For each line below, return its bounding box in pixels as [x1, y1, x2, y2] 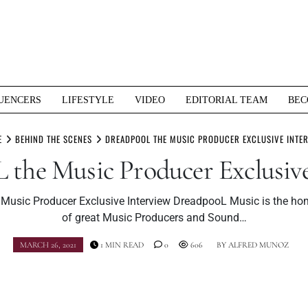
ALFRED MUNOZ [228, 240, 289, 250]
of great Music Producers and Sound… [61, 211, 247, 224]
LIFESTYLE [62, 93, 114, 105]
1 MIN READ [98, 240, 144, 250]
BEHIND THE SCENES [15, 132, 92, 146]
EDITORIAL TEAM [186, 93, 267, 105]
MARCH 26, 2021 [19, 240, 76, 250]
